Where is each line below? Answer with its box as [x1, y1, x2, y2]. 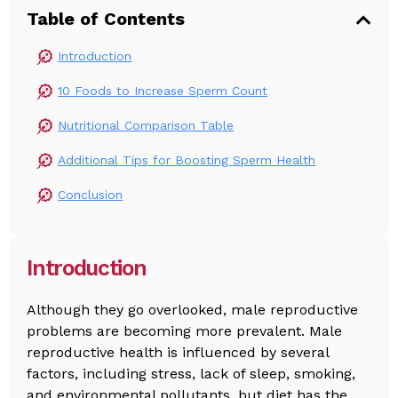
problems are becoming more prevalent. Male [27, 322, 343, 339]
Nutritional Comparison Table [58, 117, 235, 132]
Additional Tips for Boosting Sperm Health [58, 152, 316, 167]
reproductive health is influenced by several [27, 343, 330, 361]
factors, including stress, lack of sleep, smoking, [27, 364, 356, 382]
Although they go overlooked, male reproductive [27, 300, 359, 318]
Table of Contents [27, 7, 186, 29]
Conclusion [58, 187, 123, 202]
